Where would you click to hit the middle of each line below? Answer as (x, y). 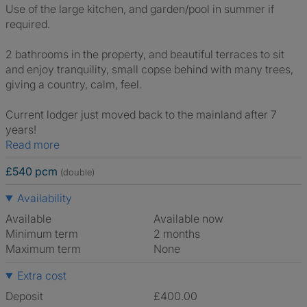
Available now (192, 219)
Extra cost (41, 275)
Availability (44, 198)
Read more (36, 145)
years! (21, 130)
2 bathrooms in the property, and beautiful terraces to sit (145, 54)
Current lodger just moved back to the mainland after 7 (141, 114)
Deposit (24, 296)
